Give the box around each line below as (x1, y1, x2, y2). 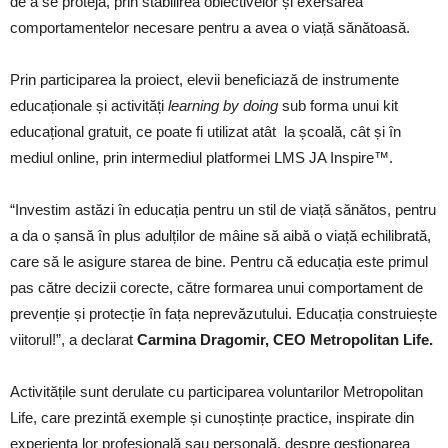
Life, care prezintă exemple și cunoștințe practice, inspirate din (10, 409, 414, 427)
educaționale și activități (10, 97, 168, 115)
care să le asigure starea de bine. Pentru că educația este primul (10, 253, 428, 271)
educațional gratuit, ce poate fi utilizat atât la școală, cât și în (10, 123, 401, 141)
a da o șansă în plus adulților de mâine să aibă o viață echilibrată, (10, 227, 431, 245)
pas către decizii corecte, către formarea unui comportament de (10, 279, 423, 297)
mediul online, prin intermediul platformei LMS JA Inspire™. (10, 149, 393, 167)
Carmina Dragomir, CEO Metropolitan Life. (137, 331, 433, 349)
